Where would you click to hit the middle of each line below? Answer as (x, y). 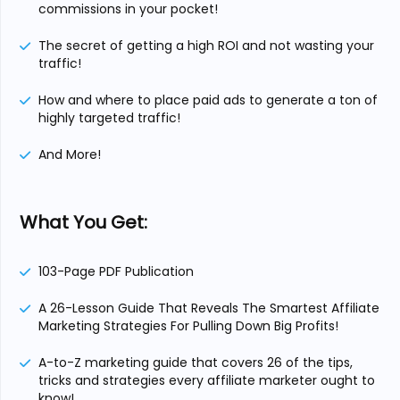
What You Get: (83, 222)
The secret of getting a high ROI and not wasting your (206, 46)
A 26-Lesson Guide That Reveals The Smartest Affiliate (209, 308)
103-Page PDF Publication (116, 271)
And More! (70, 154)
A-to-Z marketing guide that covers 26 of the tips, (196, 362)
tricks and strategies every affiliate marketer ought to (207, 380)
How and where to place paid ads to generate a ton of (208, 100)
